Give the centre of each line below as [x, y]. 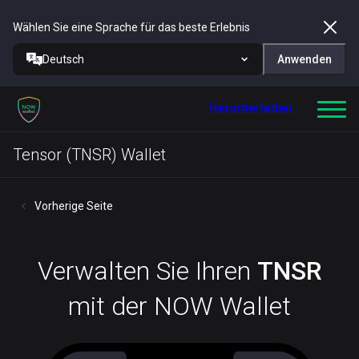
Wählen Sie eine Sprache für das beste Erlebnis [131, 27]
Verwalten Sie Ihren [147, 271]
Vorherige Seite [74, 206]
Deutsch [63, 59]
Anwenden [305, 59]
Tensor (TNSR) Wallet [89, 155]
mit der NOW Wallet [179, 306]
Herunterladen [250, 108]
